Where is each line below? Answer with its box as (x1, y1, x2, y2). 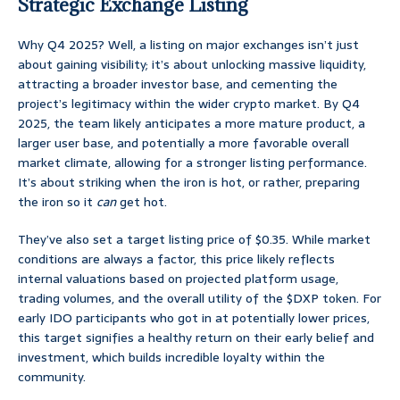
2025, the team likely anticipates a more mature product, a (18, 113, 365, 134)
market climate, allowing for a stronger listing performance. (18, 153, 367, 173)
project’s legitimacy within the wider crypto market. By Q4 (18, 94, 360, 114)
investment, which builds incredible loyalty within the (18, 347, 325, 368)
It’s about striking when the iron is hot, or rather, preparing (18, 172, 360, 193)
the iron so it (18, 192, 96, 212)
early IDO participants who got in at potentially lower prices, (18, 308, 370, 329)
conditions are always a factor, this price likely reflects (18, 249, 335, 270)
